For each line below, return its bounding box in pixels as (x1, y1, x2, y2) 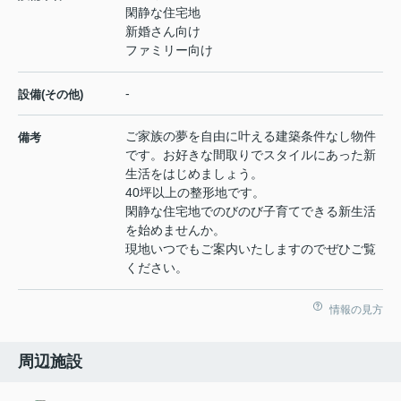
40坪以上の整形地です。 (125, 185, 265, 200)
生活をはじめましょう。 (125, 166, 263, 182)
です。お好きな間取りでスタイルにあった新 (125, 148, 376, 163)
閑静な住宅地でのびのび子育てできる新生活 (125, 204, 376, 219)
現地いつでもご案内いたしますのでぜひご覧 (125, 242, 376, 257)
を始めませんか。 (125, 223, 226, 238)
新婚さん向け (125, 24, 200, 39)
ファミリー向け (125, 43, 213, 58)
